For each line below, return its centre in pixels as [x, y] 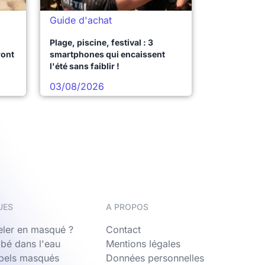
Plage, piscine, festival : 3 [101, 42]
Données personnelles [155, 258]
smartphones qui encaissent [107, 54]
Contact [123, 230]
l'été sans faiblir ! [85, 66]
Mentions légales [143, 244]
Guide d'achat [81, 20]
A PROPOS [127, 207]
